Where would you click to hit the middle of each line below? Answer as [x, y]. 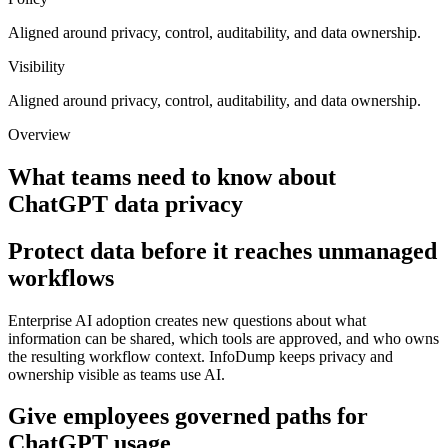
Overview [39, 134]
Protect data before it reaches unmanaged [222, 250]
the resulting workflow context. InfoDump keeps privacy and [200, 356]
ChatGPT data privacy [125, 203]
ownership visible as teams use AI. [116, 374]
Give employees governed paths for [188, 416]
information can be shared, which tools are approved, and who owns [223, 338]
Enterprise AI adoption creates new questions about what [187, 320]
